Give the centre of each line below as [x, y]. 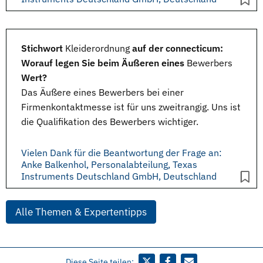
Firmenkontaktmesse [66, 107]
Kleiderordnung [97, 48]
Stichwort [43, 48]
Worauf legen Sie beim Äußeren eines [104, 63]
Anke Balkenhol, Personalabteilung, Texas [109, 164]
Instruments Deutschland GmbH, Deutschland [119, 176]
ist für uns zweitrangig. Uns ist [176, 107]
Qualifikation [63, 122]
